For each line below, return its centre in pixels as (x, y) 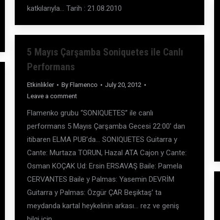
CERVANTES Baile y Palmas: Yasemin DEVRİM (101, 179)
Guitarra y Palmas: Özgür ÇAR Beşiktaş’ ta (94, 192)
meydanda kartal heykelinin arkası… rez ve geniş (103, 206)
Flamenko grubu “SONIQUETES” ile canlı (90, 113)
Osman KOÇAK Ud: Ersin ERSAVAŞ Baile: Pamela (105, 166)
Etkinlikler (41, 85)
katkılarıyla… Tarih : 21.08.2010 (74, 8)
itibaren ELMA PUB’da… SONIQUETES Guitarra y (102, 139)
